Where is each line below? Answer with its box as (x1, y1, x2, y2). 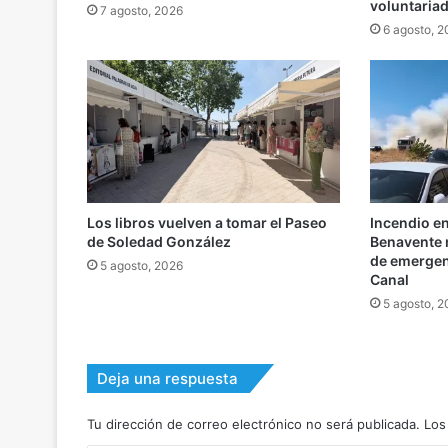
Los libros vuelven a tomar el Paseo (87, 214, 327, 232)
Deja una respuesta (97, 369, 238, 389)
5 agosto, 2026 (100, 258, 183, 274)
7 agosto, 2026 (100, 3, 183, 19)
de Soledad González (87, 233, 231, 251)
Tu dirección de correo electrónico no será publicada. (87, 416, 420, 433)
